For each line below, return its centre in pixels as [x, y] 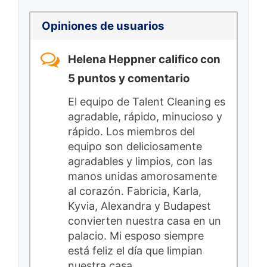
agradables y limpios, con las [140, 161]
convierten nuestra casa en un [145, 221]
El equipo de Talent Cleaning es [147, 101]
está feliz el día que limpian [135, 250]
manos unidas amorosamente [142, 176]
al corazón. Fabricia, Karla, [135, 191]
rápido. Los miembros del [131, 131]
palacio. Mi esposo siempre [136, 235]
